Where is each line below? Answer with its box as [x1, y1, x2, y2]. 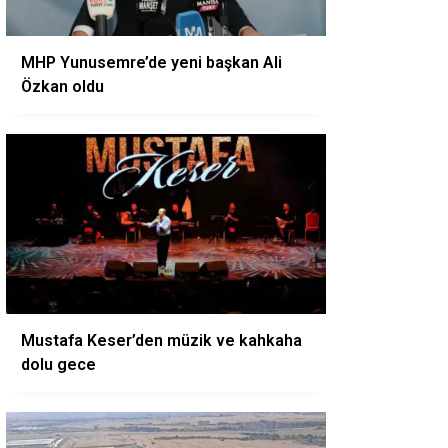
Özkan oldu [21, 77, 104, 96]
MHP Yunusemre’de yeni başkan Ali [21, 53, 282, 72]
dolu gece [21, 355, 96, 374]
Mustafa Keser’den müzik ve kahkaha [21, 331, 302, 350]
